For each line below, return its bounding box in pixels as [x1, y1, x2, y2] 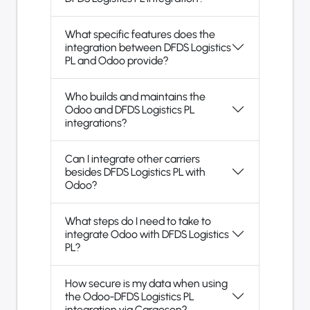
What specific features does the [65, 27, 215, 41]
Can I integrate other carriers [65, 152, 200, 165]
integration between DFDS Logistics [65, 40, 231, 54]
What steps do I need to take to [65, 214, 211, 228]
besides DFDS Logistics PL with [65, 165, 206, 179]
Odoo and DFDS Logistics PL [65, 102, 194, 116]
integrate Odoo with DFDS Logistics [65, 227, 229, 241]
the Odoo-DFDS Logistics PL [65, 289, 194, 303]
